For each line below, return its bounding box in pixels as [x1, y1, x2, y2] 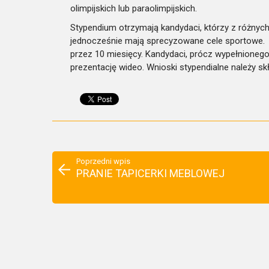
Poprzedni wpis [76, 156, 130, 166]
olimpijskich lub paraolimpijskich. [70, 2, 197, 14]
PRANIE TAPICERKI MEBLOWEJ [76, 166, 225, 180]
